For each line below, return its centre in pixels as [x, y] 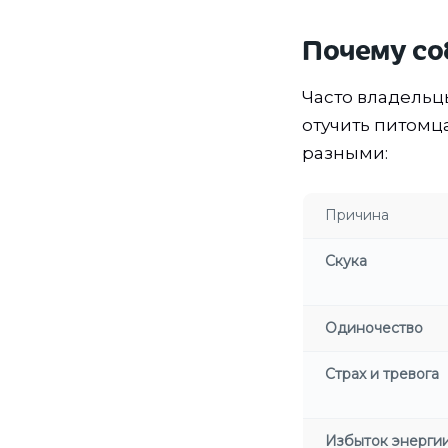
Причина [355, 215]
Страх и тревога [382, 374]
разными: [345, 153]
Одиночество [374, 328]
